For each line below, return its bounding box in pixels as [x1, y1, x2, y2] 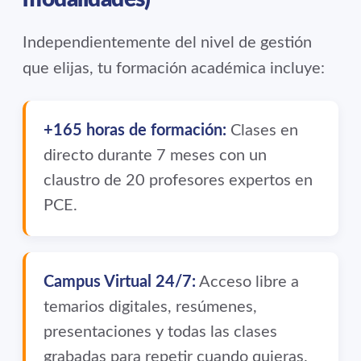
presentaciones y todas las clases [44, 324, 277, 341]
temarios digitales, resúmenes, [44, 299, 257, 316]
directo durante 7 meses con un [44, 147, 267, 164]
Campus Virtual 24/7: [44, 274, 196, 291]
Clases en [226, 122, 298, 139]
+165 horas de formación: [44, 122, 226, 139]
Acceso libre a [196, 274, 299, 291]
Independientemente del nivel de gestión [23, 35, 312, 52]
